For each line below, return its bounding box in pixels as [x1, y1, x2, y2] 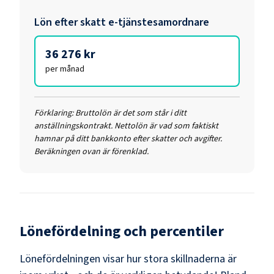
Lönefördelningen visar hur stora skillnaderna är [20, 251, 237, 267]
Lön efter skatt [34, 14, 108, 30]
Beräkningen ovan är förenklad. [34, 145, 149, 158]
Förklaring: [34, 106, 73, 119]
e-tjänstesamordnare [108, 14, 209, 30]
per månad [45, 62, 84, 75]
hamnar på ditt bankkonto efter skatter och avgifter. [34, 132, 222, 145]
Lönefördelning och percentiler [20, 220, 224, 242]
